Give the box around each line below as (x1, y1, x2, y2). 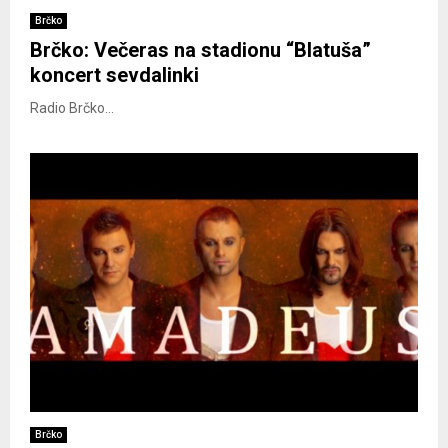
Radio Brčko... (30, 100, 114, 117)
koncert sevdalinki (30, 63, 199, 88)
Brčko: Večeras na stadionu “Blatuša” (30, 38, 371, 63)
